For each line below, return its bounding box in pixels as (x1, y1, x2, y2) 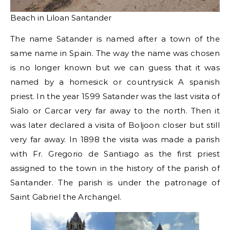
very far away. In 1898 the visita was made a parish (10, 134, 220, 144)
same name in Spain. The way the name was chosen (10, 48, 220, 58)
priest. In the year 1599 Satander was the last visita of (10, 91, 220, 101)
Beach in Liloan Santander (10, 12, 111, 23)
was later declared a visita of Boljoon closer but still (10, 120, 220, 130)
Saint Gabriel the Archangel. (10, 191, 122, 202)
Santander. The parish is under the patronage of (10, 177, 220, 187)
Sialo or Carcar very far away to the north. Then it (10, 105, 220, 116)
